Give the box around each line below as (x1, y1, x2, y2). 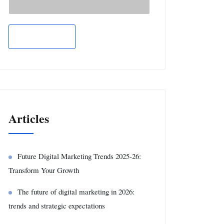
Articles (8, 109, 49, 127)
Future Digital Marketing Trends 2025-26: (17, 151, 141, 161)
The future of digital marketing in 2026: (17, 186, 134, 196)
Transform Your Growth (8, 165, 79, 175)
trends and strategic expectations (8, 200, 105, 210)
